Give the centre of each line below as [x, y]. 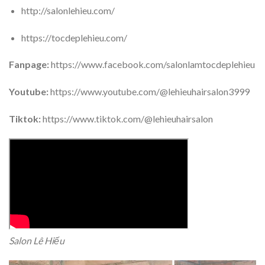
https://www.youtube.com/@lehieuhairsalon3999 [149, 92]
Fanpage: [29, 64]
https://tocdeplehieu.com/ [74, 37]
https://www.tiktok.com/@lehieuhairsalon [127, 118]
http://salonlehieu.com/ [68, 10]
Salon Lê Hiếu [37, 240]
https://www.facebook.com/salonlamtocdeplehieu [152, 64]
